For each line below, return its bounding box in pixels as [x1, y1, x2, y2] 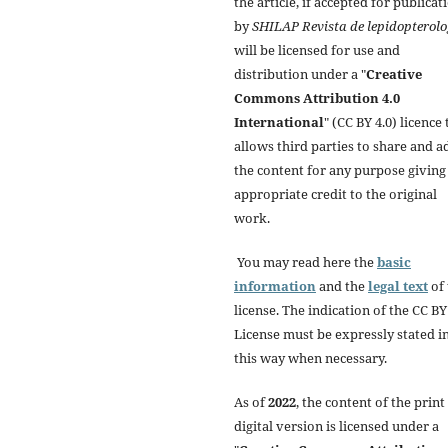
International [234, 112, 324, 131]
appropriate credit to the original [234, 184, 437, 203]
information [234, 276, 316, 295]
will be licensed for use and [234, 40, 400, 59]
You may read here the [234, 252, 377, 271]
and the [316, 276, 368, 295]
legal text [368, 276, 428, 295]
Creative [366, 64, 422, 83]
